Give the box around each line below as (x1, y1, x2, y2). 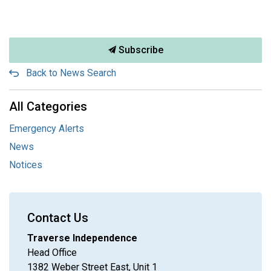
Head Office (27, 246, 77, 258)
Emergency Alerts (9, 122, 84, 134)
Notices (9, 158, 42, 171)
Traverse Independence (27, 232, 137, 244)
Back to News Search (26, 67, 116, 79)
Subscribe (116, 44, 163, 56)
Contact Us (27, 210, 88, 225)
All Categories (9, 99, 87, 114)
